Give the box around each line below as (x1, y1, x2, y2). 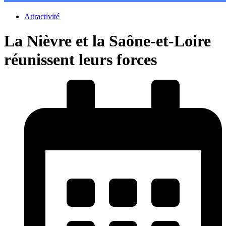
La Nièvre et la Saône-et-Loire (4, 32, 211, 50)
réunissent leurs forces (4, 50, 157, 69)
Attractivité (24, 12, 60, 21)
